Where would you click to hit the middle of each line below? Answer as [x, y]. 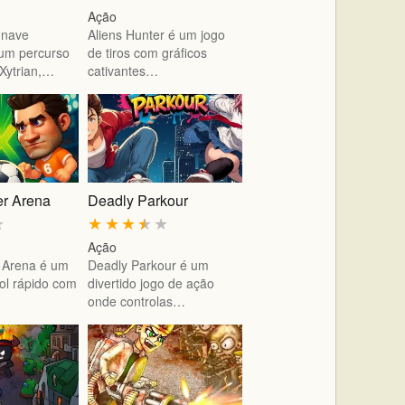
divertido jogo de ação [151, 283]
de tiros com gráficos [148, 53]
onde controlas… [137, 301]
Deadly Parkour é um [149, 264]
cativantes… [123, 71]
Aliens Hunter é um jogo [157, 35]
